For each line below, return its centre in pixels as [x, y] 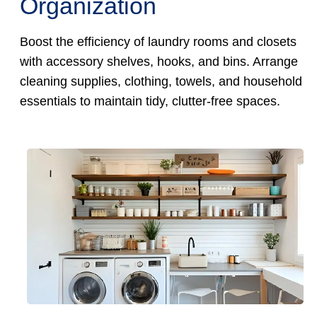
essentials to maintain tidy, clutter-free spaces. [150, 101]
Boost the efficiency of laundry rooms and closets [158, 41]
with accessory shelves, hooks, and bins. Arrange [158, 61]
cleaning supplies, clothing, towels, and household [161, 81]
